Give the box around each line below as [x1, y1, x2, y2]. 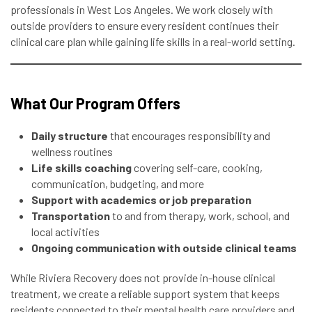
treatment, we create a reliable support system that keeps [10, 287, 280, 300]
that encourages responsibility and [108, 129, 270, 142]
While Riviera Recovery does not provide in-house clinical [10, 271, 275, 284]
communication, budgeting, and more [31, 177, 204, 190]
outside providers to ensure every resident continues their [10, 19, 279, 32]
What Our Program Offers [10, 94, 180, 112]
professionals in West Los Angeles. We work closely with [10, 3, 273, 16]
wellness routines [31, 145, 113, 158]
